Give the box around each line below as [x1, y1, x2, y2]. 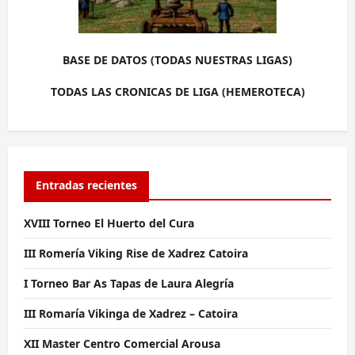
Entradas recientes [36, 177, 137, 193]
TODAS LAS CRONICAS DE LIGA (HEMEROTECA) [50, 84, 305, 100]
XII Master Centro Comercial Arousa [24, 336, 220, 352]
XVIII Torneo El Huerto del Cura [24, 216, 194, 231]
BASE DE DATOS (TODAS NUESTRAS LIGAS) [63, 52, 292, 68]
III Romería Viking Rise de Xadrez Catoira [24, 246, 248, 261]
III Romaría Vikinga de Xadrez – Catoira [24, 306, 238, 322]
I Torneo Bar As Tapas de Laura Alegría [24, 276, 234, 292]
